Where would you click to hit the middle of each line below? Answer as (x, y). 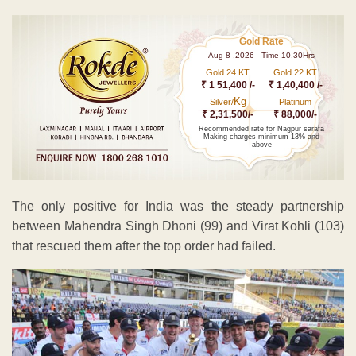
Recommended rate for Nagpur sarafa (262, 128)
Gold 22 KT (296, 72)
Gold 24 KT (228, 72)
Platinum (296, 101)
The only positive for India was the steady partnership (178, 207)
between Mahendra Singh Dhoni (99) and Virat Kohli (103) (178, 226)
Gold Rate (262, 41)
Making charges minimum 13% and (262, 136)
